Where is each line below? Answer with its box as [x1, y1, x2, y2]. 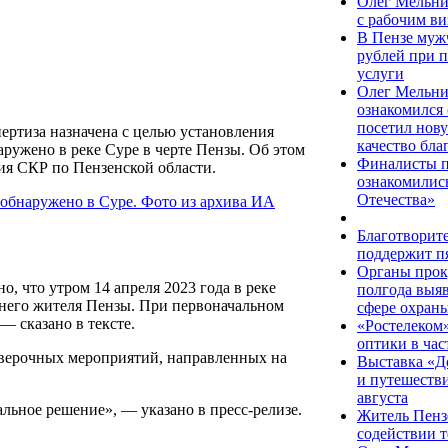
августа [357, 389, 408, 406]
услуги [357, 65, 404, 82]
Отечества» [357, 191, 435, 208]
